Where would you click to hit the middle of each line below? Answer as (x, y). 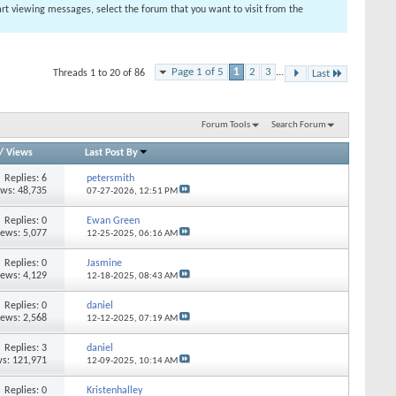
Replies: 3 (26, 348)
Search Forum (299, 125)
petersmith (110, 178)
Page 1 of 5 (198, 72)
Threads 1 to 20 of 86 (99, 73)
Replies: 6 (26, 178)
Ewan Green (113, 221)
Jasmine (104, 263)
